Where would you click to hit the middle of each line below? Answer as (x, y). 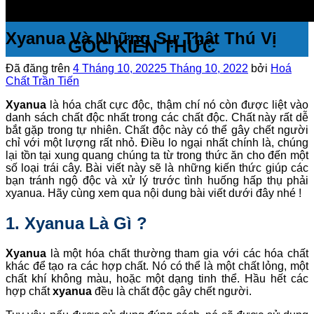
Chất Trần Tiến (42, 81)
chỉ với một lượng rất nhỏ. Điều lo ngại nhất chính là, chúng (157, 142)
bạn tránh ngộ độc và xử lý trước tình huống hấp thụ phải (157, 180)
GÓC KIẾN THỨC (142, 47)
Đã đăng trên (39, 68)
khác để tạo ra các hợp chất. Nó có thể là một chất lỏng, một (157, 266)
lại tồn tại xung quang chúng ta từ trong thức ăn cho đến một (157, 155)
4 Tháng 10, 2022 (117, 68)
